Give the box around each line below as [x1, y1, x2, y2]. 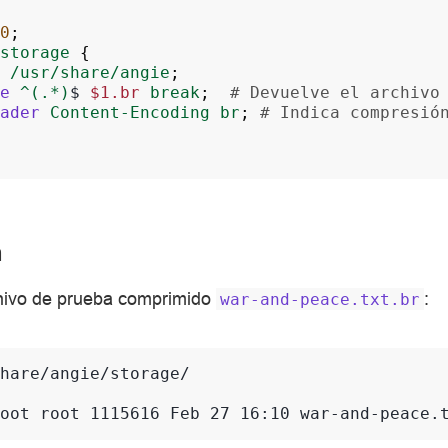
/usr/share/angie [10, 62, 170, 82]
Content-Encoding [50, 102, 210, 122]
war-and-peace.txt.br [220, 289, 420, 309]
